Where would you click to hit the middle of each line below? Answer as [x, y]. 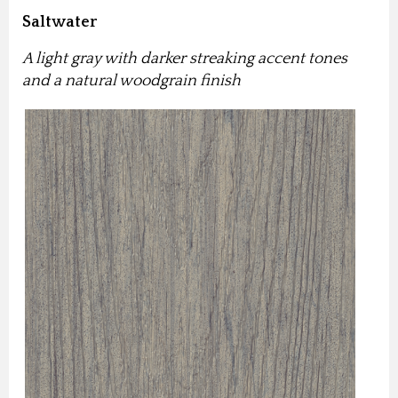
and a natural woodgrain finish [131, 81]
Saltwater [60, 23]
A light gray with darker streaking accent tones [185, 59]
